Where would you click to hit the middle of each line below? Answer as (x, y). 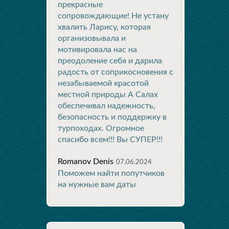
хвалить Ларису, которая (104, 27)
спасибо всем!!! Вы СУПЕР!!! (110, 140)
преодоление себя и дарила (110, 61)
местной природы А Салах (108, 95)
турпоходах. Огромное (101, 128)
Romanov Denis (86, 162)
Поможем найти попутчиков (111, 173)
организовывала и (92, 38)
